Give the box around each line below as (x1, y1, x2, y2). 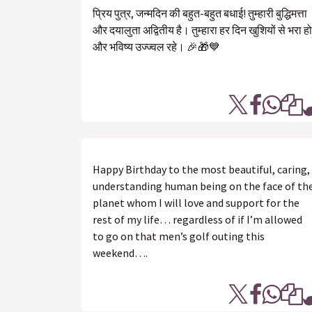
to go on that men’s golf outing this (93, 229, 265, 243)
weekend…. (93, 246, 148, 260)
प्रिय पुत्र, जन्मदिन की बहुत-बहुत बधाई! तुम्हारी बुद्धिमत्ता (93, 6, 307, 20)
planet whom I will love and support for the (93, 196, 299, 210)
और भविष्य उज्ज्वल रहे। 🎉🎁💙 (93, 40, 220, 54)
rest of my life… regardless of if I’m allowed (93, 212, 302, 226)
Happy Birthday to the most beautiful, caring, (93, 162, 310, 176)
